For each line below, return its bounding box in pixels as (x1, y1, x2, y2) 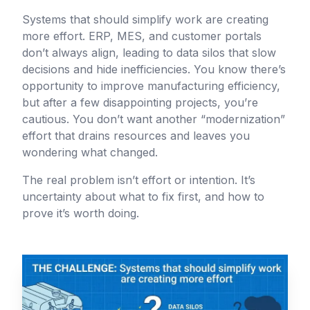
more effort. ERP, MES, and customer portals (22, 29, 262, 43)
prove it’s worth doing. (22, 206, 139, 220)
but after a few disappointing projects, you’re (22, 95, 258, 109)
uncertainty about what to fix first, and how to (22, 190, 264, 203)
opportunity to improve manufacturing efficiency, (22, 79, 280, 93)
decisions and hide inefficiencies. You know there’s (22, 62, 286, 76)
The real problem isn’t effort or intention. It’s (22, 173, 255, 187)
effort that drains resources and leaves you (22, 129, 250, 143)
